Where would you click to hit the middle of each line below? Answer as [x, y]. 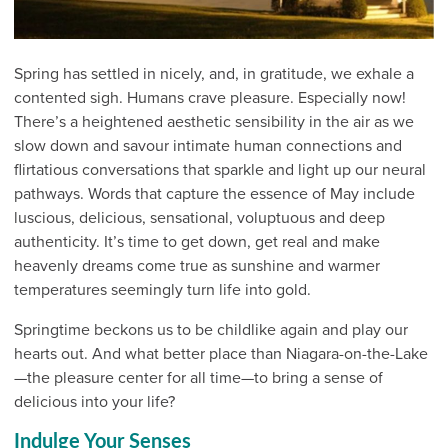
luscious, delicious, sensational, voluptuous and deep [199, 218]
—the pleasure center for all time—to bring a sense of [198, 378]
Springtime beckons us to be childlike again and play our [211, 330]
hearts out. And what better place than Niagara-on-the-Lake [221, 354]
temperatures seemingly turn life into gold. [162, 290]
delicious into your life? [94, 402]
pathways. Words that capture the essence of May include [214, 194]
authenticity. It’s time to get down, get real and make [197, 242]
